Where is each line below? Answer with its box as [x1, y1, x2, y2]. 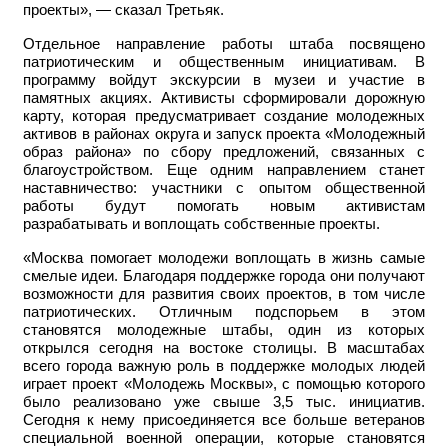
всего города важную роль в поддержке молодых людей [23, 358, 425, 375]
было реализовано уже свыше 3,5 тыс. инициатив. [23, 394, 425, 411]
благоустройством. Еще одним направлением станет [23, 162, 425, 179]
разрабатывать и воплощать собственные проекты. [23, 216, 380, 233]
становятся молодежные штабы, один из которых [23, 322, 425, 339]
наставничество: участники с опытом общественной [23, 180, 425, 197]
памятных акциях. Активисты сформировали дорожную [23, 90, 425, 107]
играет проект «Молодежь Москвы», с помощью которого [23, 376, 425, 393]
